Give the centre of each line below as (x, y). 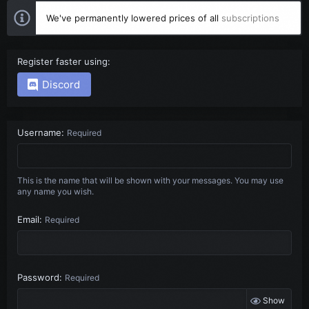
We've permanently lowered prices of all (134, 18)
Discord (61, 84)
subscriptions (250, 18)
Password (38, 277)
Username (39, 132)
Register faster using (62, 61)
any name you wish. (56, 191)
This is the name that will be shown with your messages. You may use (150, 180)
